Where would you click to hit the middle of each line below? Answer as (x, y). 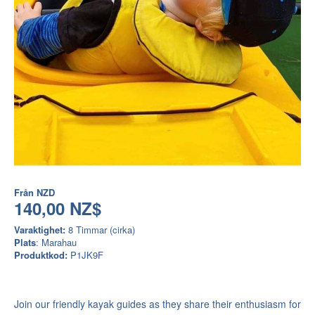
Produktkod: (41, 255)
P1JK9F (85, 255)
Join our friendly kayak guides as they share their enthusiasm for (157, 304)
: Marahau (56, 243)
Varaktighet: (40, 230)
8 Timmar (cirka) (100, 230)
